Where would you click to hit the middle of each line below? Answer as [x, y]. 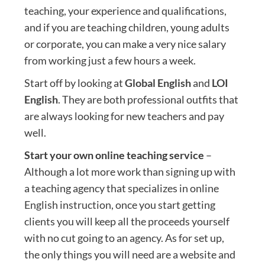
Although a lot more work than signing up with [130, 171]
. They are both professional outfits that [148, 99]
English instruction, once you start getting [119, 204]
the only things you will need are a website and [130, 254]
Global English [158, 83]
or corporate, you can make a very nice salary [125, 43]
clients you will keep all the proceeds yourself [127, 221]
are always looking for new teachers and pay [124, 116]
